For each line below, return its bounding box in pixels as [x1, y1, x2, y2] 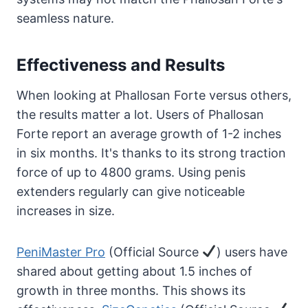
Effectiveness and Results [16, 54, 225, 75]
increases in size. [16, 203, 115, 218]
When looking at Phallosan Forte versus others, [16, 87, 291, 102]
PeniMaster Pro [16, 244, 105, 259]
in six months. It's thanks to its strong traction [16, 145, 286, 160]
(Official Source [105, 244, 202, 259]
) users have [216, 244, 287, 259]
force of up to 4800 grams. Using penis [16, 164, 245, 179]
